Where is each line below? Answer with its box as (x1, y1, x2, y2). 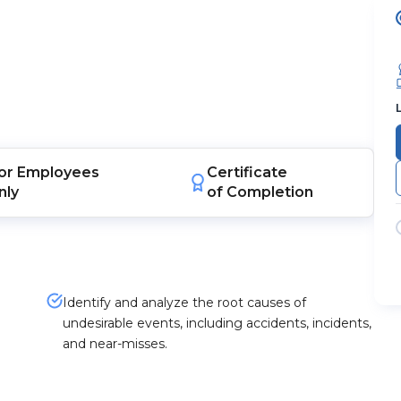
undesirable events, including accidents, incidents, (62, 315, 371, 331)
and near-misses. (62, 336, 167, 352)
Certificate (207, 164, 288, 181)
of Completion (207, 183, 314, 200)
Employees (16, 164, 99, 181)
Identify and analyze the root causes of (62, 294, 306, 311)
